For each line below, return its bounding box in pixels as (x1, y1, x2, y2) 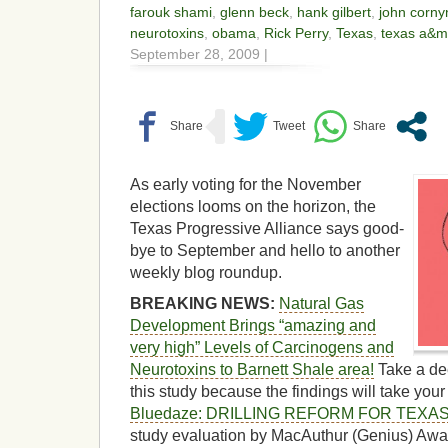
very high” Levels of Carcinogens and (130, 338, 394, 356)
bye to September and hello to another (130, 242, 400, 260)
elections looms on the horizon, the (130, 198, 376, 216)
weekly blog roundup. (130, 264, 282, 282)
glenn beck (220, 4, 289, 21)
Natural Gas (279, 294, 364, 312)
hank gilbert (297, 4, 371, 21)
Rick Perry (264, 25, 328, 42)
